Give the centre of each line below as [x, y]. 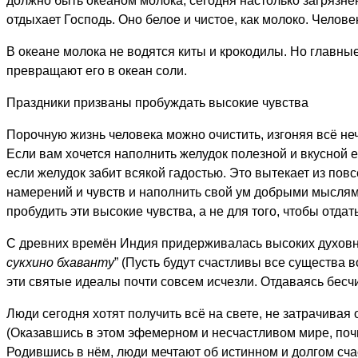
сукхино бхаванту [60, 263]
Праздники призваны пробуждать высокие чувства [157, 103]
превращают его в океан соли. [97, 71]
